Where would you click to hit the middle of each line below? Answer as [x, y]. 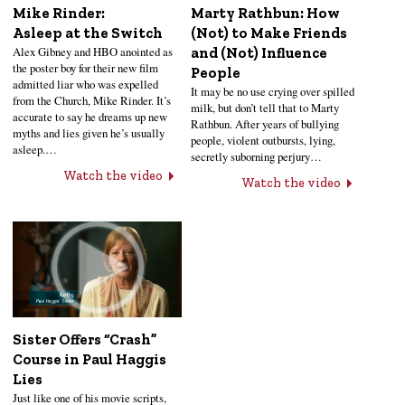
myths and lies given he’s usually [89, 132]
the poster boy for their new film [85, 67]
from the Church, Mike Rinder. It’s [92, 100]
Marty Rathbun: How [266, 14]
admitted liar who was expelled [85, 84]
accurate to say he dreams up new [90, 116]
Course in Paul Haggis [89, 359]
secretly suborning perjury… [257, 157]
